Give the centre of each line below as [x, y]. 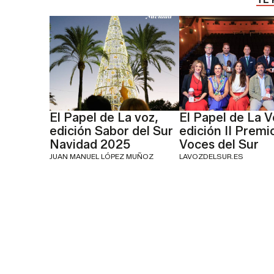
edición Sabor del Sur [111, 131]
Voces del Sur [219, 144]
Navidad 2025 [90, 144]
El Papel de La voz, [104, 117]
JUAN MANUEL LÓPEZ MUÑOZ [101, 156]
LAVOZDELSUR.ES [212, 156]
